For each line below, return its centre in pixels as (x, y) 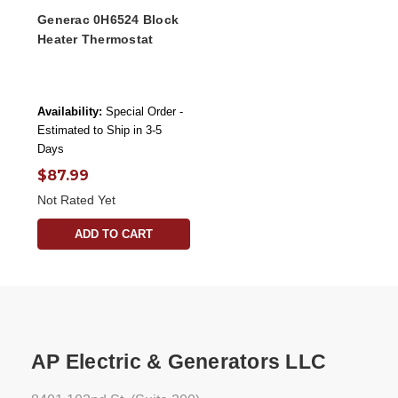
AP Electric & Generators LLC (179, 362)
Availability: (70, 112)
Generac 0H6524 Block (108, 20)
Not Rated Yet (76, 200)
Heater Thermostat (96, 40)
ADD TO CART (113, 235)
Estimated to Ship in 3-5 (99, 131)
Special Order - (144, 112)
